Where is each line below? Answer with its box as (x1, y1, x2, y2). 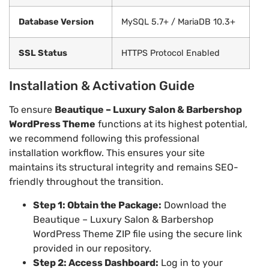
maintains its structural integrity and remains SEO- (9, 162, 238, 174)
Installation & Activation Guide (9, 78, 195, 94)
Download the (162, 199, 226, 211)
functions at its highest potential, (95, 118, 247, 130)
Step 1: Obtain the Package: (33, 199, 162, 211)
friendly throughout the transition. (9, 176, 163, 188)
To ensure (9, 104, 55, 116)
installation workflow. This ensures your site (9, 147, 205, 159)
